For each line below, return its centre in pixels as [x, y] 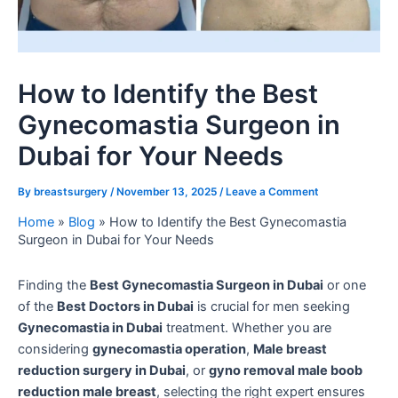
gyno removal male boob [286, 370]
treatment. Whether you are [247, 327]
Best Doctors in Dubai [125, 306]
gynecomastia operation [169, 349]
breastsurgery [72, 191]
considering [55, 349]
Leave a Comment [272, 191]
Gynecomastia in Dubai [90, 327]
